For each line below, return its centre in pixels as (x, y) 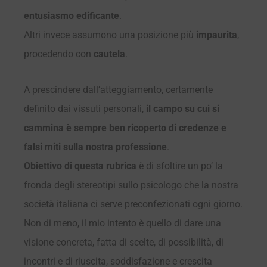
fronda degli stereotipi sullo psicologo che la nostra (131, 185)
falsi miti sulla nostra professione (95, 147)
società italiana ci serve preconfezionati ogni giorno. (133, 204)
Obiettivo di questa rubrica (81, 166)
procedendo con (59, 54)
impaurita (217, 35)
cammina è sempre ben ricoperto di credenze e (125, 128)
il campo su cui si (183, 108)
